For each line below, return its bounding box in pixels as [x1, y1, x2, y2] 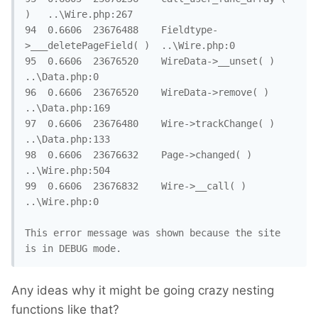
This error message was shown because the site [25, 227, 280, 239]
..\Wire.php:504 [25, 165, 110, 177]
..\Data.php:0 [25, 71, 99, 83]
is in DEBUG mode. [25, 243, 121, 255]
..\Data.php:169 [25, 102, 110, 114]
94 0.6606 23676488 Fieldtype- [25, 24, 36, 36]
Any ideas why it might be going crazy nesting [11, 283, 274, 298]
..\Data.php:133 [25, 133, 110, 146]
